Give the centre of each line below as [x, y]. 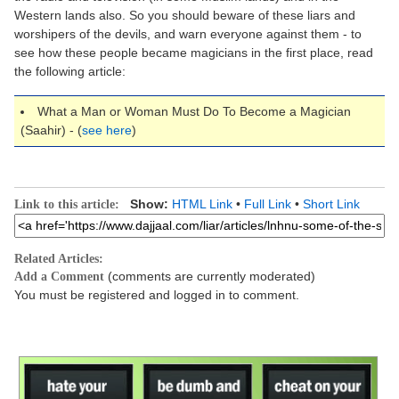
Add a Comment [59, 276]
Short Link [331, 204]
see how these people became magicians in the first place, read [194, 52]
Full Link [268, 204]
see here [107, 130]
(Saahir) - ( [51, 130]
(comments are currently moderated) [210, 276]
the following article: [70, 71]
